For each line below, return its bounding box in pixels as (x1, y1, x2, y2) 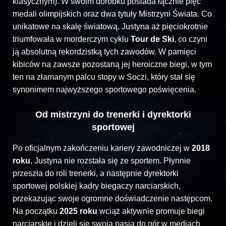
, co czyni (174, 34, 207, 43)
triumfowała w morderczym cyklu (13, 34, 131, 43)
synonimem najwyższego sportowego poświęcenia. (13, 85, 196, 94)
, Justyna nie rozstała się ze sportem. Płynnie (30, 156, 191, 165)
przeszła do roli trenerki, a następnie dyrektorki (13, 168, 179, 178)
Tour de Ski (131, 34, 174, 43)
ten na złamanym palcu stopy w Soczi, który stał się (13, 72, 195, 81)
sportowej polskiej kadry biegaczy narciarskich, (13, 181, 181, 190)
